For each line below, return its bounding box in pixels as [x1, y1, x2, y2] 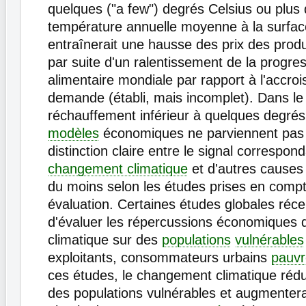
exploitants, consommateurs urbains [48, 250, 271, 266]
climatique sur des [48, 232, 162, 248]
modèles [48, 126, 99, 141]
